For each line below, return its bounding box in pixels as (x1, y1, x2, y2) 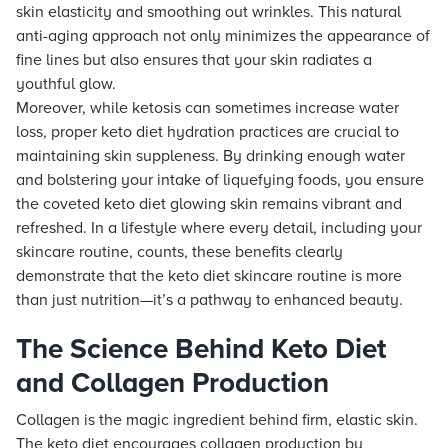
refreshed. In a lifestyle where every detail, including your (16, 218, 422, 238)
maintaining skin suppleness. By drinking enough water (16, 146, 405, 166)
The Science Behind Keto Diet (16, 332, 386, 366)
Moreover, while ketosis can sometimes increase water (16, 98, 399, 118)
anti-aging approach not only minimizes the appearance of (16, 26, 430, 46)
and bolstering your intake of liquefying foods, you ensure (16, 170, 424, 190)
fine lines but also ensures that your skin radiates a (16, 50, 372, 70)
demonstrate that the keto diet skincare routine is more (16, 266, 402, 286)
